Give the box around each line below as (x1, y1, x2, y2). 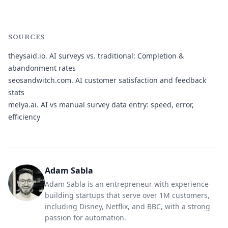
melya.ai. (8, 100, 39, 109)
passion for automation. (45, 213, 126, 222)
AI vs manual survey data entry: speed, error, (39, 100, 194, 109)
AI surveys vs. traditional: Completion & (47, 51, 184, 61)
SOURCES (8, 32, 45, 42)
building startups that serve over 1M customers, (45, 190, 210, 200)
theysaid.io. (8, 51, 47, 61)
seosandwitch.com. (8, 75, 73, 85)
